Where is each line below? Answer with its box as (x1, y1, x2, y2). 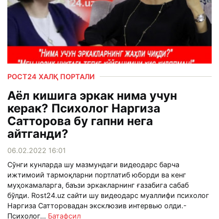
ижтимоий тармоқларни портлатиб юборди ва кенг (7, 170, 186, 179)
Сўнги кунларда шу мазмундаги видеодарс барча (7, 160, 179, 169)
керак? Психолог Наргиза (7, 101, 160, 115)
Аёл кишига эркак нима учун (7, 88, 177, 103)
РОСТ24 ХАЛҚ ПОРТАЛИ (7, 72, 95, 81)
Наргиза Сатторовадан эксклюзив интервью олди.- (7, 201, 187, 210)
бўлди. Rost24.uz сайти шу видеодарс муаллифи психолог (7, 191, 209, 199)
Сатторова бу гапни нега (7, 113, 153, 128)
